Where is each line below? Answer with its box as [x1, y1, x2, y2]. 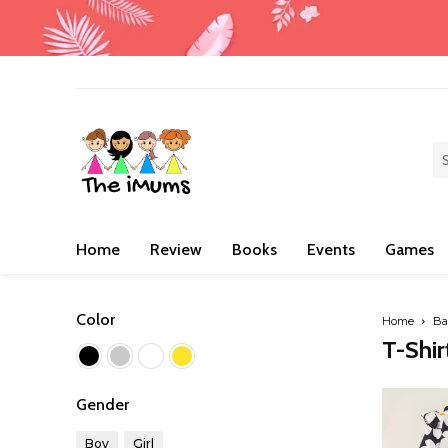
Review [150, 239, 202, 259]
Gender [76, 394, 129, 414]
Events [307, 239, 355, 259]
